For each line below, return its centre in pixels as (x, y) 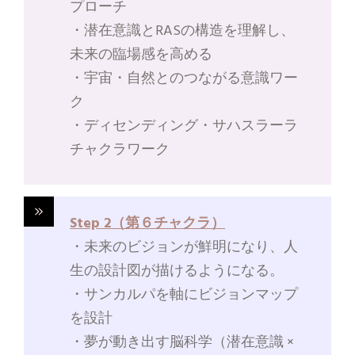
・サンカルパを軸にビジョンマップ (184, 296)
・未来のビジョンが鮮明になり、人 (184, 248)
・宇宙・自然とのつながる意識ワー (184, 79)
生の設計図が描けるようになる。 (177, 272)
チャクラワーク (120, 151)
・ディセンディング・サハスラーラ (184, 127)
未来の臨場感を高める (141, 55)
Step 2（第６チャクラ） (148, 224)
